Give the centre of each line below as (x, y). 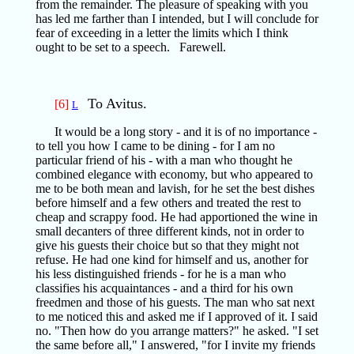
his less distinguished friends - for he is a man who (160, 274)
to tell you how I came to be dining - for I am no (155, 146)
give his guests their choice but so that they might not (167, 245)
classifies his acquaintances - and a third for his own (164, 288)
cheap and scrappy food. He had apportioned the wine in (176, 217)
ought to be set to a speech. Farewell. (130, 47)
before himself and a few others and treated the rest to (168, 203)
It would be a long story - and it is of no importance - (185, 132)
